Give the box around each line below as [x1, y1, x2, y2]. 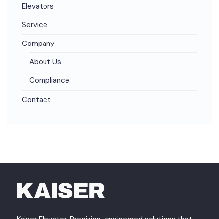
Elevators [22, 1, 54, 12]
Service [22, 20, 47, 30]
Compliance [29, 75, 69, 86]
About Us [29, 57, 61, 67]
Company [22, 39, 55, 49]
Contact [22, 95, 51, 105]
